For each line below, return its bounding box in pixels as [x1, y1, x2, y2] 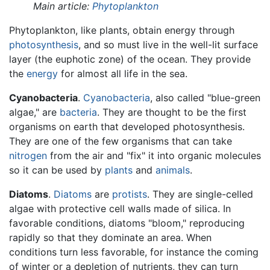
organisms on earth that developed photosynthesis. [9, 120, 245, 133]
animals [155, 163, 190, 176]
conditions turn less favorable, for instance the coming [9, 245, 259, 258]
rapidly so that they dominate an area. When [9, 231, 212, 243]
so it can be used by [9, 163, 105, 176]
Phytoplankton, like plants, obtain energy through [9, 24, 234, 36]
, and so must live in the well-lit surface [78, 38, 258, 51]
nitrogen [9, 149, 47, 162]
